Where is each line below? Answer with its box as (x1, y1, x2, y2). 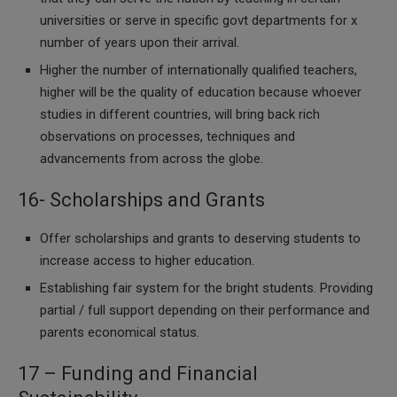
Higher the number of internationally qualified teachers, (40, 62, 357, 78)
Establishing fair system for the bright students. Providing (40, 280, 373, 296)
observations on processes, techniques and (40, 128, 295, 144)
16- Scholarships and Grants (18, 189, 265, 211)
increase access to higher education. (40, 253, 254, 269)
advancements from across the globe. (40, 151, 263, 167)
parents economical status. (40, 324, 199, 340)
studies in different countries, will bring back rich (40, 106, 320, 122)
